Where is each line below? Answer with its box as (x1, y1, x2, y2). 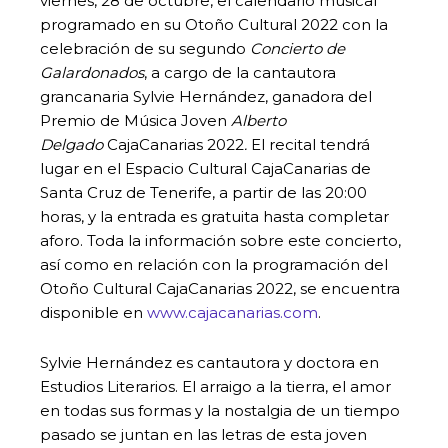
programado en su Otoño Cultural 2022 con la (40, 14, 388, 34)
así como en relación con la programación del (40, 254, 388, 274)
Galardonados (40, 62, 144, 82)
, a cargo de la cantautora (144, 62, 336, 82)
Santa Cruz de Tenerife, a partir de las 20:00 (40, 182, 367, 202)
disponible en (40, 302, 147, 322)
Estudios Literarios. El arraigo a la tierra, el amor (40, 376, 391, 396)
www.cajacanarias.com (147, 302, 318, 322)
